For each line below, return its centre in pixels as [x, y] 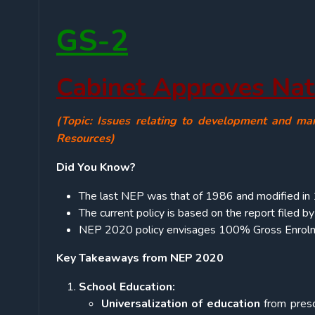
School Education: [127, 287]
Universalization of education [181, 304]
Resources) [85, 139]
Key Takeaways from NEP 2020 [140, 258]
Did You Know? [96, 168]
